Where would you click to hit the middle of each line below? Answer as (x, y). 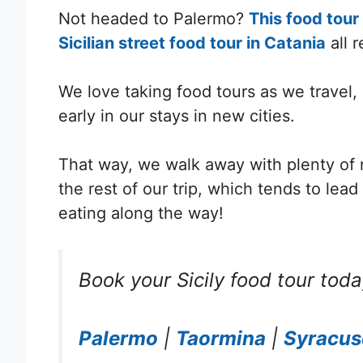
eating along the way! (141, 213)
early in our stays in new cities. (177, 115)
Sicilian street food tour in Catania (192, 43)
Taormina (221, 338)
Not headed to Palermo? (154, 18)
